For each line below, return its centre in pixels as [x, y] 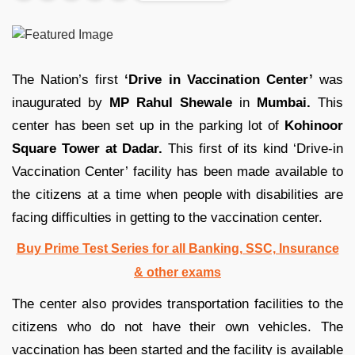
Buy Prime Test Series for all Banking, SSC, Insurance [177, 248]
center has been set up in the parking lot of [148, 125]
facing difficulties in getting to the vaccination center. [167, 217]
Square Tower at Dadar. [88, 148]
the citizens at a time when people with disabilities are [177, 194]
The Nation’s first [69, 79]
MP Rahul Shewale [171, 102]
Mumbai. [284, 102]
